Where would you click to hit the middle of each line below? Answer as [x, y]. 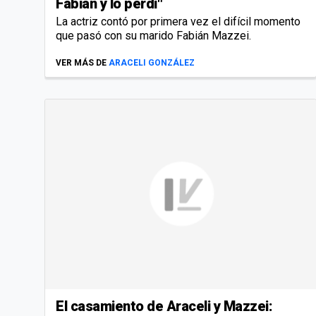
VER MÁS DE [81, 63]
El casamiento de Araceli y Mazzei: [164, 306]
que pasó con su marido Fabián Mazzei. [153, 36]
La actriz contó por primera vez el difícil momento [178, 22]
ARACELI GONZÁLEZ [152, 63]
